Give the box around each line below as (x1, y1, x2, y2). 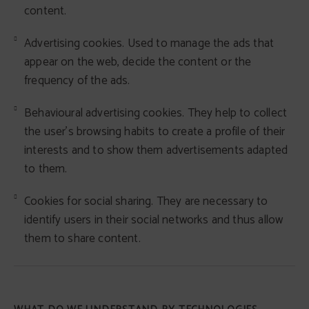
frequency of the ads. (24, 71, 130, 90)
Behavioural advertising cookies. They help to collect (24, 103, 288, 123)
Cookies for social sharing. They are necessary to (24, 192, 268, 211)
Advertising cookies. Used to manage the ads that (24, 34, 275, 53)
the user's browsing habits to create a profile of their (24, 122, 286, 141)
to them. (24, 159, 68, 179)
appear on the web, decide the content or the (24, 52, 252, 72)
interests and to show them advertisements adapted (24, 141, 288, 160)
